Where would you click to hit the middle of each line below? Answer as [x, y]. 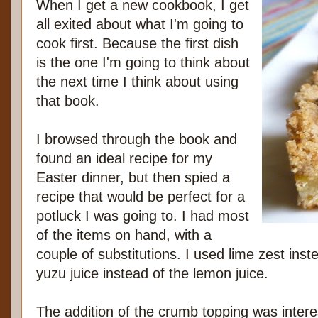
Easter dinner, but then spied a [133, 178]
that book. [68, 101]
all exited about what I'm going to [140, 24]
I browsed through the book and [137, 139]
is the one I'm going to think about [143, 63]
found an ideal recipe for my [124, 159]
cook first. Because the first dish [137, 44]
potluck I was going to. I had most [143, 216]
